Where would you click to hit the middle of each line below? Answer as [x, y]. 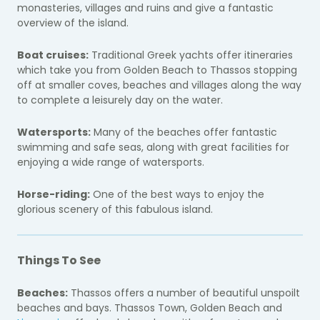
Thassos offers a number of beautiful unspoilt [184, 293]
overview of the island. [73, 23]
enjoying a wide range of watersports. [111, 162]
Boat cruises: [53, 55]
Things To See [59, 260]
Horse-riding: [54, 194]
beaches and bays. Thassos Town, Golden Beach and [150, 308]
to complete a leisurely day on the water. [120, 100]
